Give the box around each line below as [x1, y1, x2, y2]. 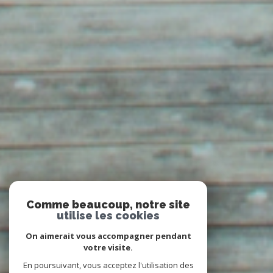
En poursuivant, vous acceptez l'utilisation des [23, 260, 194, 271]
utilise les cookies [57, 209, 160, 222]
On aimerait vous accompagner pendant [25, 230, 191, 241]
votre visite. [83, 242, 133, 253]
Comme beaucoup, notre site [26, 198, 190, 211]
